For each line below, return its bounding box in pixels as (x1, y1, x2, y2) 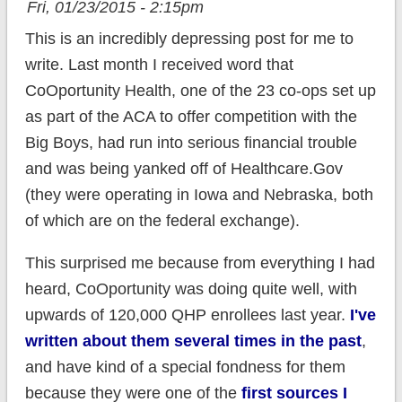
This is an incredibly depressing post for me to (24, 30, 354, 48)
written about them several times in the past (24, 332, 362, 351)
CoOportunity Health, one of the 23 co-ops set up (24, 82, 376, 100)
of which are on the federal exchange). (24, 212, 300, 231)
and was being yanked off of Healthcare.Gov (24, 160, 343, 179)
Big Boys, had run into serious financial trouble (24, 134, 357, 153)
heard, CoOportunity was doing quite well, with (24, 280, 357, 299)
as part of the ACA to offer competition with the (24, 108, 357, 127)
